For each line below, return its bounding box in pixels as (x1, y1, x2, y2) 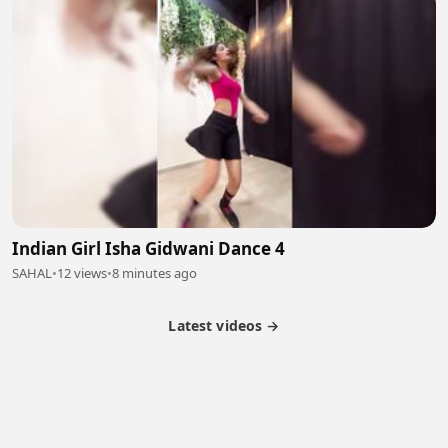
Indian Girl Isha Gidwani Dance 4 (12, 236, 285, 260)
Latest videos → (168, 315, 280, 335)
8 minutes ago (112, 263, 197, 282)
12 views (57, 263, 107, 282)
